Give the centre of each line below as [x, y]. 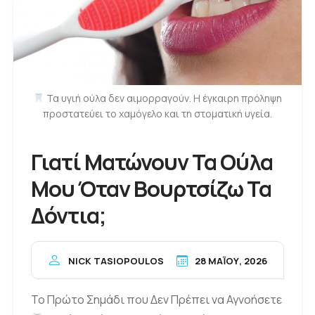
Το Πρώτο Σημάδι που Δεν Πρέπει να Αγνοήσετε [156, 299]
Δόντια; [68, 216]
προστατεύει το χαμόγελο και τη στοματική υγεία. [157, 114]
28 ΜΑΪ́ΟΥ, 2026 [231, 261]
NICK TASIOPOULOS [116, 261]
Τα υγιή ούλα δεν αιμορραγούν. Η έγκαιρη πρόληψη [163, 98]
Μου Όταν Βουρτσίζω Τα [151, 189]
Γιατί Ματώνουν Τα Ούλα [152, 162]
